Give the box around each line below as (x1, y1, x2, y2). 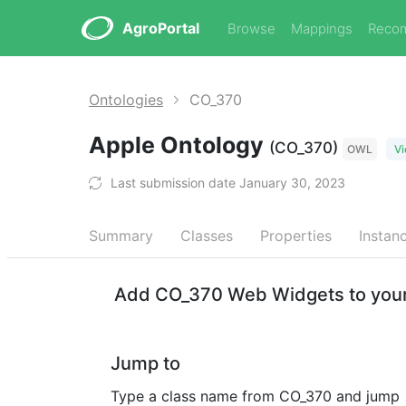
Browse (227, 20, 275, 37)
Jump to (111, 353, 180, 374)
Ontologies (89, 91, 163, 109)
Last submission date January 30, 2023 (111, 175, 345, 190)
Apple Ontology (89, 131, 269, 159)
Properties (260, 227, 332, 245)
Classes (180, 227, 233, 245)
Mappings (291, 20, 353, 37)
